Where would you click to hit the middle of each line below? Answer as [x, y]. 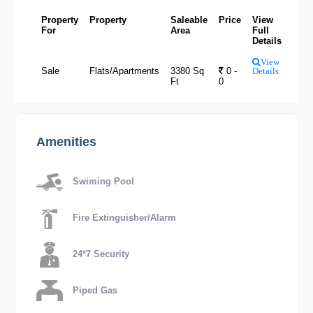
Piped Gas [93, 290]
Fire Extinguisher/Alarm [123, 217]
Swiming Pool [102, 181]
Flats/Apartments [124, 71]
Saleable [189, 20]
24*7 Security [99, 254]
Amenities [66, 142]
